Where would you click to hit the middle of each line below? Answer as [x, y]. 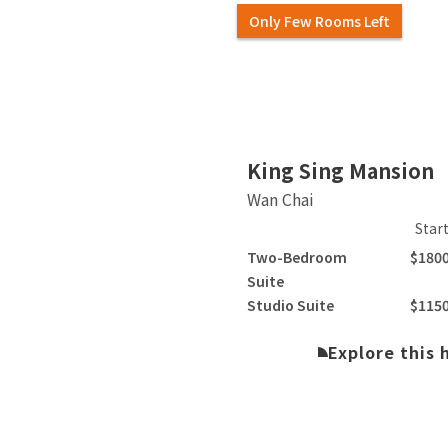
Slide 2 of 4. [290, 151]
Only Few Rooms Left [320, 20]
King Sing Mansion [341, 171]
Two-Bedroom [297, 257]
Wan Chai [281, 199]
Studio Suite [291, 305]
